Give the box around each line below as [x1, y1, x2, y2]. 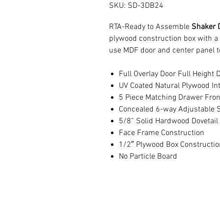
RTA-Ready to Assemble [109, 22, 192, 32]
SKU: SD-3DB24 [109, 1, 164, 11]
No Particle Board [119, 152, 177, 162]
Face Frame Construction [119, 128, 206, 138]
